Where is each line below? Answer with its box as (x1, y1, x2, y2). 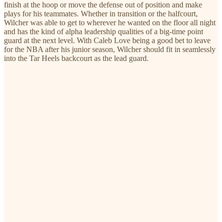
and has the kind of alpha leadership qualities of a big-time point (4, 27, 203, 36)
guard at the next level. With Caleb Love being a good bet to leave (4, 36, 211, 45)
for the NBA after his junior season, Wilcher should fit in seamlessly (4, 45, 216, 54)
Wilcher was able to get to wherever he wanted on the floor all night (4, 18, 216, 27)
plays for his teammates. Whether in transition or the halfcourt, (4, 9, 198, 18)
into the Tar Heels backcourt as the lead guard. (4, 54, 149, 62)
